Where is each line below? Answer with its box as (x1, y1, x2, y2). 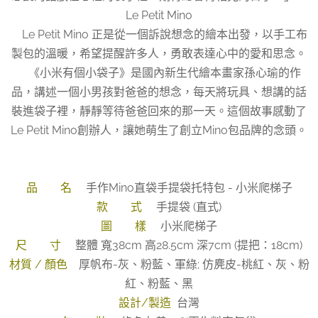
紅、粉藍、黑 (125, 276, 193, 290)
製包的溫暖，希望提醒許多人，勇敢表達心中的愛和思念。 (11, 46, 307, 60)
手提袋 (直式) (150, 199, 221, 214)
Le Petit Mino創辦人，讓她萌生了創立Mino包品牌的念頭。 (11, 123, 307, 137)
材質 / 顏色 (9, 257, 73, 271)
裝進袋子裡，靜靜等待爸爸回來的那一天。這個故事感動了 (11, 104, 307, 118)
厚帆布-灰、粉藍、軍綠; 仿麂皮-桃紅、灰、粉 (72, 257, 309, 271)
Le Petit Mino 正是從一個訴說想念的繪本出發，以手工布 (11, 27, 307, 41)
